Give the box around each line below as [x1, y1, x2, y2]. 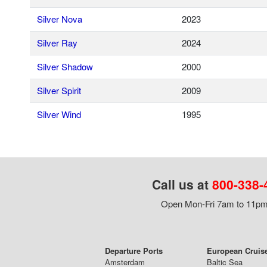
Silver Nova [37, 13, 82, 26]
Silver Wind [37, 108, 81, 121]
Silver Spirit [37, 84, 81, 97]
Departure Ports [105, 245, 163, 257]
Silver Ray [37, 36, 77, 49]
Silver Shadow [37, 60, 93, 73]
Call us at [151, 175, 212, 194]
